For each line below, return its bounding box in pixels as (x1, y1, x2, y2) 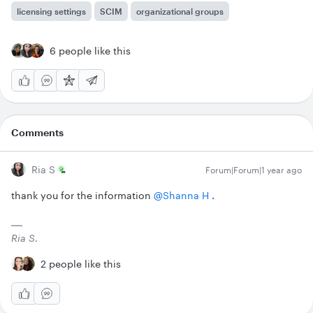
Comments (11, 126, 64, 139)
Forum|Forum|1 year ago (205, 165, 302, 175)
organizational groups (136, 6, 224, 17)
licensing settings (17, 6, 86, 17)
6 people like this (50, 45, 131, 57)
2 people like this (41, 258, 121, 270)
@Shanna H (154, 189, 209, 202)
